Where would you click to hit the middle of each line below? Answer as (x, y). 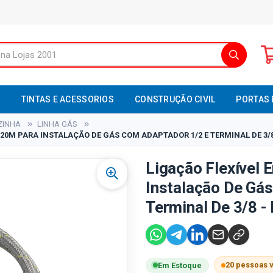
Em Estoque (180, 265)
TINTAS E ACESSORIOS (67, 99)
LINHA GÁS (57, 124)
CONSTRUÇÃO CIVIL (175, 99)
